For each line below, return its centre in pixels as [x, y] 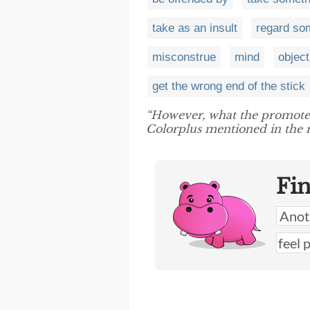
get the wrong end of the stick [229, 86]
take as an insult [195, 28]
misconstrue [184, 57]
